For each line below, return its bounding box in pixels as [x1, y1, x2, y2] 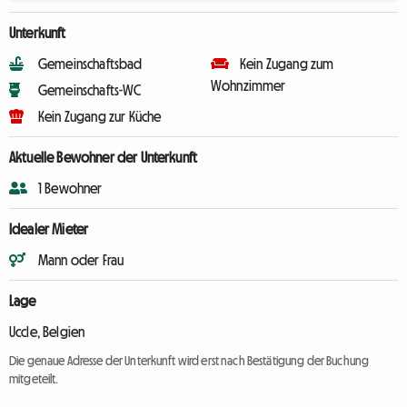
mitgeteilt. [9, 372, 59, 385]
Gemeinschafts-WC [38, 83, 142, 97]
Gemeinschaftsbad [38, 56, 143, 71]
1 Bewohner [38, 181, 103, 195]
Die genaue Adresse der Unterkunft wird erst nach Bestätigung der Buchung [9, 354, 370, 367]
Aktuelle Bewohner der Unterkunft [9, 150, 198, 164]
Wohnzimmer [211, 78, 286, 93]
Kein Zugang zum [240, 56, 334, 71]
